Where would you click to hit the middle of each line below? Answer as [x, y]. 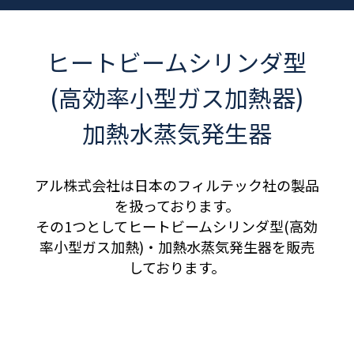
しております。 [177, 267]
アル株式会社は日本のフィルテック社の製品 [177, 185]
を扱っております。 [177, 205]
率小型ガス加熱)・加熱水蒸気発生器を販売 [177, 247]
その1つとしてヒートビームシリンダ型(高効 [177, 226]
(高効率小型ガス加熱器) [177, 97]
